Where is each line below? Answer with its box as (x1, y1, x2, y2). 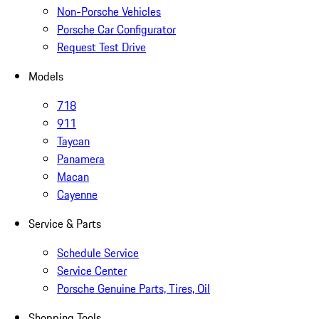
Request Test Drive (57, 38, 146, 56)
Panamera (57, 150, 105, 168)
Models (28, 68, 63, 85)
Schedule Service (57, 244, 139, 262)
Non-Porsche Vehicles (57, 3, 161, 21)
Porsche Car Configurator (57, 21, 176, 38)
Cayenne (57, 186, 98, 204)
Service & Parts (28, 215, 101, 233)
